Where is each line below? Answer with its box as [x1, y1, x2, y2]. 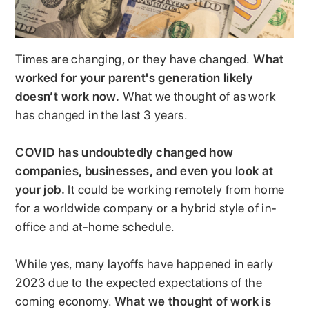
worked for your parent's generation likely [15, 70, 253, 85]
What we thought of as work [119, 88, 277, 103]
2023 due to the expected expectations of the [15, 275, 263, 290]
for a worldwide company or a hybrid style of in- [15, 200, 277, 215]
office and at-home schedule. [15, 219, 179, 234]
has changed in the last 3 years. [15, 107, 191, 122]
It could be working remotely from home [65, 181, 285, 197]
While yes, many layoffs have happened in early [15, 256, 274, 271]
